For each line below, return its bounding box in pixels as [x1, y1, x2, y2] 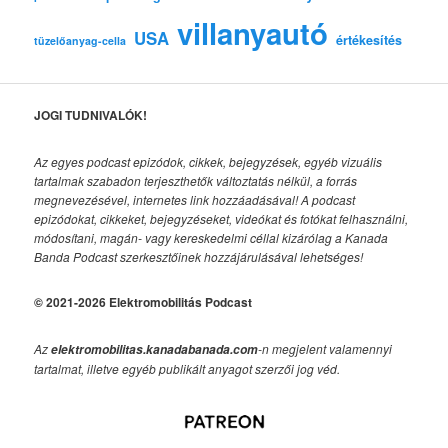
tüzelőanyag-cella [34, 32, 127, 48]
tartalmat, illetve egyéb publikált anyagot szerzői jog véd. [34, 359, 341, 377]
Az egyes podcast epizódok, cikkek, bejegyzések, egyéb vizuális [34, 152, 383, 170]
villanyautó [177, 11, 329, 54]
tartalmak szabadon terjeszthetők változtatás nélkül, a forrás [34, 171, 358, 189]
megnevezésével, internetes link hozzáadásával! [34, 190, 299, 208]
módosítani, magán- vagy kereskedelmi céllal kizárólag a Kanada [34, 228, 389, 246]
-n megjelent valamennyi [258, 339, 393, 357]
